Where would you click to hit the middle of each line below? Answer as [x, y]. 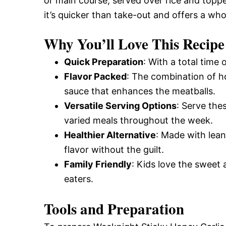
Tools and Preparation [114, 209]
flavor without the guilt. [114, 150]
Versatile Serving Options [120, 106]
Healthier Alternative [110, 135]
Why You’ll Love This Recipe [134, 44]
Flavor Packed [95, 76]
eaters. [79, 179]
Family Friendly [98, 164]
